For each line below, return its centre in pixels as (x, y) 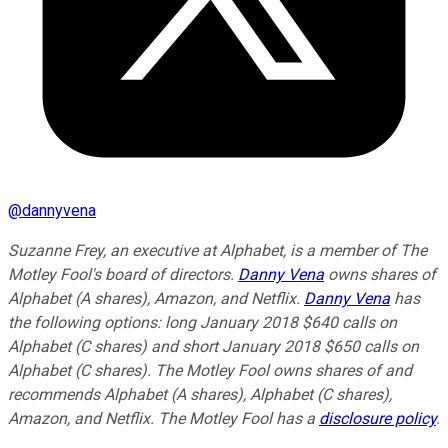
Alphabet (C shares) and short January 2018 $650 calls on (213, 347)
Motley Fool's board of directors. (123, 275)
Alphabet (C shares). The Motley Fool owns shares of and (210, 371)
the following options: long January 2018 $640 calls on (202, 323)
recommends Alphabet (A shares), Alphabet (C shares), (200, 395)
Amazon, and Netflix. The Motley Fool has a (163, 419)
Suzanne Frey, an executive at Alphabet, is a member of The (217, 251)
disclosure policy (377, 419)
